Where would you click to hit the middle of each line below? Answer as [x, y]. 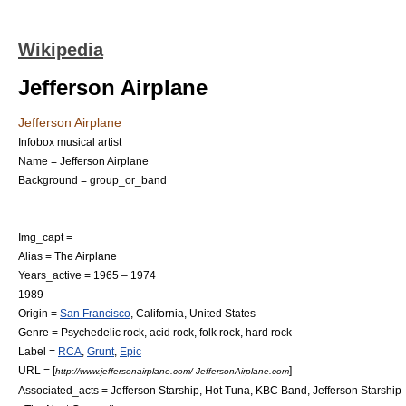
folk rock [220, 332]
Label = [38, 351]
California [160, 313]
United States [222, 313]
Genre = [39, 332]
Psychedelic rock [102, 332]
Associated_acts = [64, 390]
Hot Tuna [227, 390]
